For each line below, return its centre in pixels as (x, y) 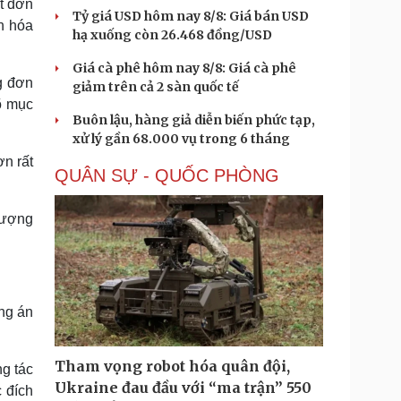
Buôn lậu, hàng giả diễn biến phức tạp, (194, 120)
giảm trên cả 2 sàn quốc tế (156, 87)
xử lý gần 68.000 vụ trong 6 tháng (181, 139)
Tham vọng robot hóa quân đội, (172, 366)
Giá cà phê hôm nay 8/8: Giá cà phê (184, 68)
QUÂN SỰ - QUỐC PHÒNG (167, 175)
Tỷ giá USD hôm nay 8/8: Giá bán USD (191, 16)
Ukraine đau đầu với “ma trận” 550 (183, 388)
